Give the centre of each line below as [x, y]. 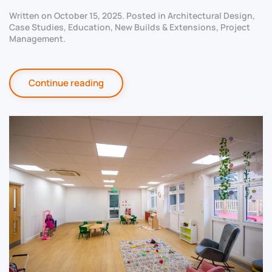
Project [235, 27]
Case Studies [36, 27]
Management [36, 39]
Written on [32, 16]
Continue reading [66, 83]
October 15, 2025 [88, 16]
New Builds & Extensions [165, 27]
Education [89, 27]
